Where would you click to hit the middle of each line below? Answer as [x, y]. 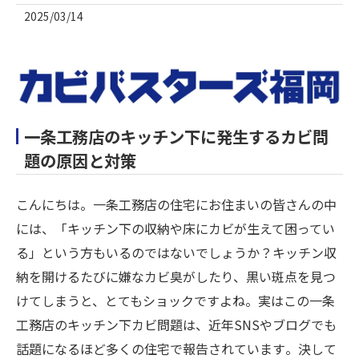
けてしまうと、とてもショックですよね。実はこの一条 [175, 300]
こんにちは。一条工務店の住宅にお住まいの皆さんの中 [176, 204]
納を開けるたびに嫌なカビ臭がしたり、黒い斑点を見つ [176, 276]
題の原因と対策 [80, 160]
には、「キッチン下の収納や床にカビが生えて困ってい [175, 228]
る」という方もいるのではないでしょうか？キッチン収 [176, 252]
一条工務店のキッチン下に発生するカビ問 [176, 136]
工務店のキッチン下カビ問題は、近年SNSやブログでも [176, 324]
